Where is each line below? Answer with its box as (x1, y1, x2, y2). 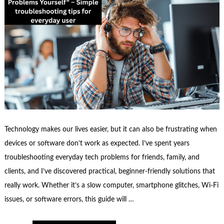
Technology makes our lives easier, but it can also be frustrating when (4, 126, 217, 133)
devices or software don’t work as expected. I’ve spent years (4, 140, 189, 147)
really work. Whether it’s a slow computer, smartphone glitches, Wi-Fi (4, 182, 218, 189)
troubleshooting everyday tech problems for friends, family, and (4, 154, 199, 161)
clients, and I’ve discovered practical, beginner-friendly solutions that (4, 168, 215, 175)
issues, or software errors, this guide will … (4, 196, 134, 203)
